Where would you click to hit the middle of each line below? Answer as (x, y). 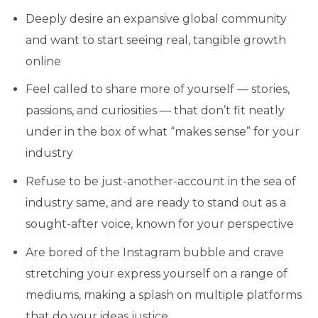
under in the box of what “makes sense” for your (162, 132)
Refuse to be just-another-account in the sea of (160, 182)
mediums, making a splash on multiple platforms (163, 295)
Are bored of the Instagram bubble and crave (154, 252)
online (43, 61)
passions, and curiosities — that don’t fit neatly (155, 111)
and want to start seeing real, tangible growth (155, 40)
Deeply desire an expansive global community (156, 18)
